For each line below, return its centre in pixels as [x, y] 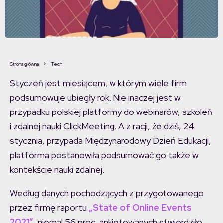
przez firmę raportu [49, 208]
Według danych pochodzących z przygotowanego [107, 193]
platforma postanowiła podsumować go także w [104, 155]
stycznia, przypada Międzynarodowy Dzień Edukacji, [111, 141]
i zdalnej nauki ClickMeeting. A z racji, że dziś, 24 [102, 126]
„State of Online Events [140, 208]
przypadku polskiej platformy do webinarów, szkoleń [111, 112]
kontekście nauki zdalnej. [57, 170]
